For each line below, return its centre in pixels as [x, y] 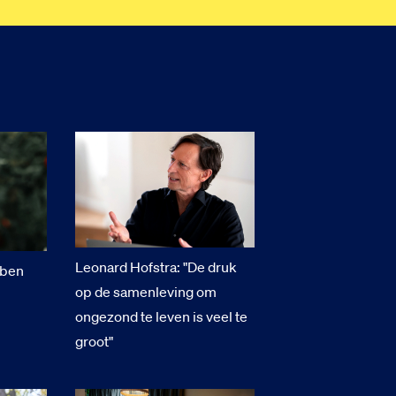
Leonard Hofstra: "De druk [156, 267]
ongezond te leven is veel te [162, 316]
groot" [95, 341]
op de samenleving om [146, 291]
